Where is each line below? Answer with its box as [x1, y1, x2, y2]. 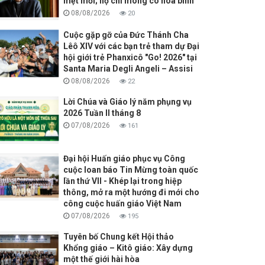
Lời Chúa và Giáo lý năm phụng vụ [63, 97, 192, 107]
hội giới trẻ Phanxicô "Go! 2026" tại [63, 53, 197, 63]
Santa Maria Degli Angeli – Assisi [63, 64, 193, 74]
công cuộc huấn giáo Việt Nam [63, 199, 182, 209]
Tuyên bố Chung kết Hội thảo [63, 232, 174, 242]
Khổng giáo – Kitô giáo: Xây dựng [63, 243, 193, 253]
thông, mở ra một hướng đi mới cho [63, 188, 199, 198]
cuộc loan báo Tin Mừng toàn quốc [63, 165, 198, 175]
